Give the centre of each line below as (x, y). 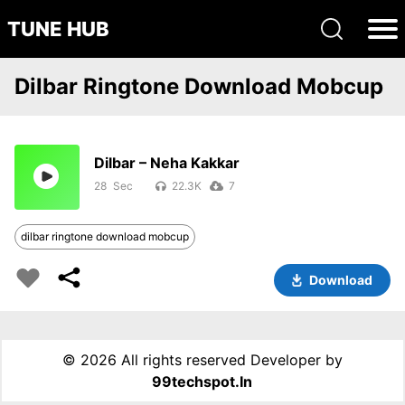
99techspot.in (202, 381)
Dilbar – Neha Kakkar (167, 163)
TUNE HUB (58, 29)
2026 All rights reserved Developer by (211, 360)
